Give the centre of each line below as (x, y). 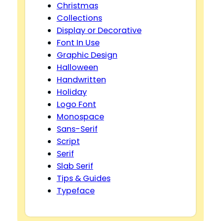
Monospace (80, 117)
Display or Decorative (99, 31)
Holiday (72, 92)
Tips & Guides (83, 179)
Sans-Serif (77, 129)
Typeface (75, 191)
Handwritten (81, 80)
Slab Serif (75, 166)
